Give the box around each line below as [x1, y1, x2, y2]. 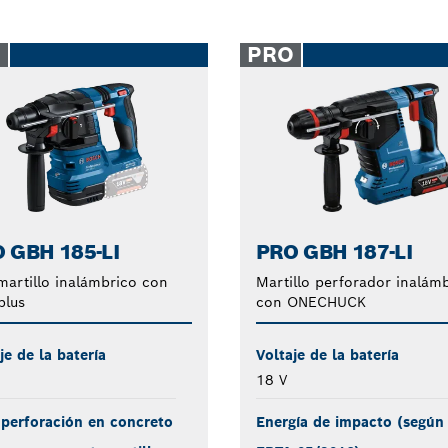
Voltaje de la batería [255, 345, 399, 364]
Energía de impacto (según [255, 412, 444, 431]
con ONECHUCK [255, 292, 366, 311]
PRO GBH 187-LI [255, 238, 413, 265]
